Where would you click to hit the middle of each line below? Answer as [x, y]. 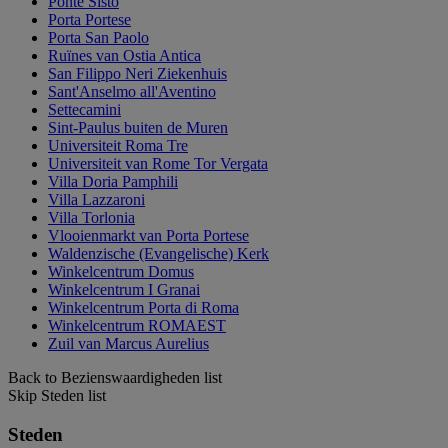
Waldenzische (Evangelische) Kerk [158, 254]
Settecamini [84, 110]
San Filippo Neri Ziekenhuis [137, 74]
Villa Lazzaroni [96, 200]
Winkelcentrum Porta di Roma [143, 308]
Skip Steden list [57, 396]
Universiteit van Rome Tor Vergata [158, 164]
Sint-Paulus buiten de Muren [138, 128]
